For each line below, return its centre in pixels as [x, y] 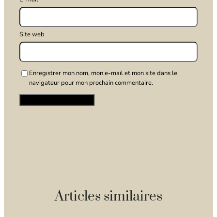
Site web [32, 34]
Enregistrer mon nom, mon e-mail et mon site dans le [103, 73]
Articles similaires [108, 196]
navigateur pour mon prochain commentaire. [91, 83]
